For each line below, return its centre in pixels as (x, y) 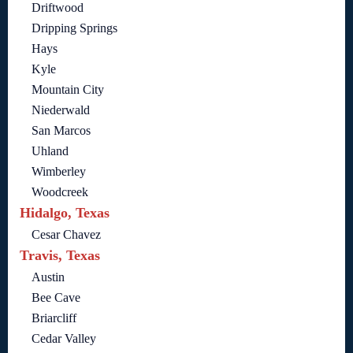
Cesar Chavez (66, 235)
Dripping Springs (74, 28)
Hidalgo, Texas (65, 213)
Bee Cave (56, 298)
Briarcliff (54, 318)
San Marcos (61, 131)
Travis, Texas (60, 256)
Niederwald (61, 110)
